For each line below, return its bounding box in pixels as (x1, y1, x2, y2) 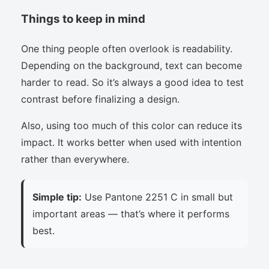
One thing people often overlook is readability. (21, 42, 232, 55)
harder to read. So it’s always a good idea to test (21, 76, 244, 88)
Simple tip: (32, 190, 82, 203)
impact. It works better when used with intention (21, 136, 241, 148)
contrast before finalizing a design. (21, 92, 180, 105)
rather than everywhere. (21, 153, 129, 165)
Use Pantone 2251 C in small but (82, 190, 233, 203)
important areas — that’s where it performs (32, 207, 229, 220)
